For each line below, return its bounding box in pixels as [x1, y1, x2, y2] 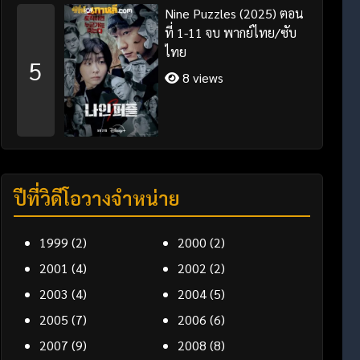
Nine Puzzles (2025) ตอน [165, 4, 305, 22]
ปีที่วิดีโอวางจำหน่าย [13, 185, 180, 211]
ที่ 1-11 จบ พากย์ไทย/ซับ [165, 23, 297, 41]
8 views [179, 68, 224, 86]
